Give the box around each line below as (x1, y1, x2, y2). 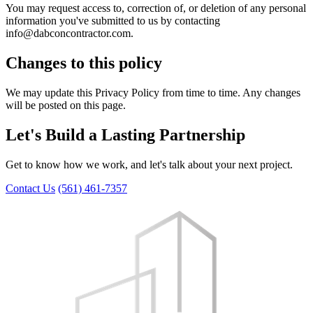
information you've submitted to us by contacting (6, 14, 220, 27)
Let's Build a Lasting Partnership (6, 125, 245, 144)
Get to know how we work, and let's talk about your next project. (6, 158, 293, 170)
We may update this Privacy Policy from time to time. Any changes (6, 86, 300, 99)
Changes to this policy (6, 53, 162, 72)
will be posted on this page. (6, 99, 126, 111)
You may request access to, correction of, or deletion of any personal (6, 1, 306, 14)
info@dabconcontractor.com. (6, 27, 133, 39)
